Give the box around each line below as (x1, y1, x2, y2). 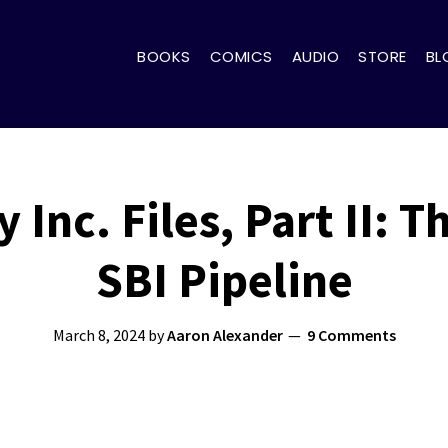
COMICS (209, 45, 273, 67)
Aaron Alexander (166, 324, 283, 345)
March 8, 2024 (52, 324, 145, 345)
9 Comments (306, 324, 396, 345)
